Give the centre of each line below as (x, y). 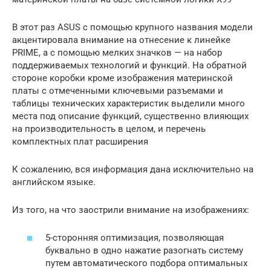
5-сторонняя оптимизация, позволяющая (135, 238)
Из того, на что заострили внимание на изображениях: (131, 210)
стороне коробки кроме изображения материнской (122, 78)
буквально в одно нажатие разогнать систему (144, 251)
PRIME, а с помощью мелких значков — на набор (117, 52)
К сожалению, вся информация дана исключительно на (133, 169)
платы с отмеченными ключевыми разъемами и (118, 90)
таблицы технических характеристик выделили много (129, 103)
